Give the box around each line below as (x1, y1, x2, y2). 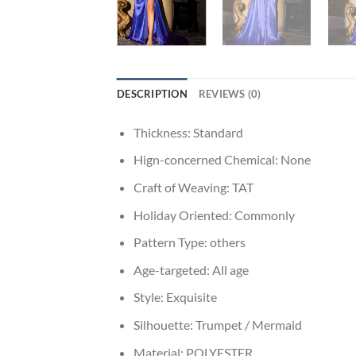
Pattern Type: (133, 234, 210, 250)
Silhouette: (133, 317, 195, 333)
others (209, 234, 246, 250)
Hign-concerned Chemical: (133, 152, 281, 168)
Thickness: (133, 124, 193, 140)
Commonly (234, 207, 295, 222)
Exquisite (165, 289, 217, 305)
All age (211, 261, 249, 277)
